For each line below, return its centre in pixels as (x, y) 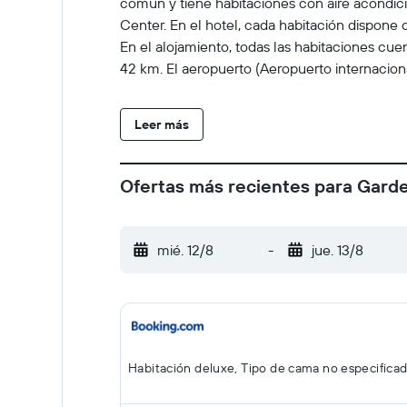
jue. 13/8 (337, 250)
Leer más (162, 124)
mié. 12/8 (185, 250)
